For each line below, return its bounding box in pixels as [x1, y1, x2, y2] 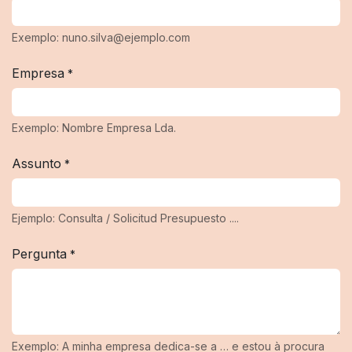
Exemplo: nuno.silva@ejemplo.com [12, 31, 190, 45]
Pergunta [12, 246, 67, 262]
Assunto [12, 156, 61, 172]
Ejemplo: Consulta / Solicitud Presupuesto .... [12, 211, 239, 225]
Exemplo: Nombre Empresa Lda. [12, 121, 176, 135]
